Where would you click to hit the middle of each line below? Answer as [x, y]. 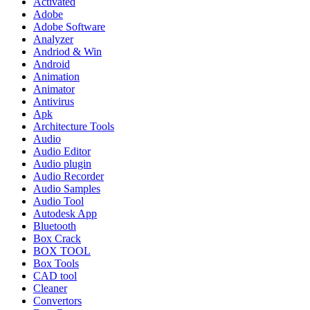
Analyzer [53, 39]
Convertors [57, 301]
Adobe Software [69, 27]
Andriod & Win [67, 52]
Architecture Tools [74, 127]
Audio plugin [62, 164]
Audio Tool [58, 201]
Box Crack [57, 239]
